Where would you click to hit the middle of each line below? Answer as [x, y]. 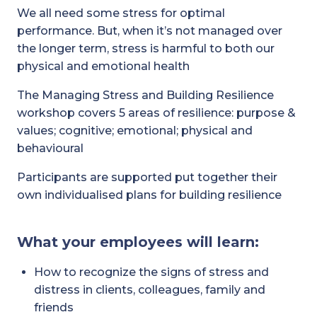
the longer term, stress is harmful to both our [146, 48]
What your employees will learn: [138, 242]
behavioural [50, 148]
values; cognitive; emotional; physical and [135, 131]
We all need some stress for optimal [121, 13]
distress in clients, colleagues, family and [150, 290]
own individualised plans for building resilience [149, 195]
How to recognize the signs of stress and [151, 272]
